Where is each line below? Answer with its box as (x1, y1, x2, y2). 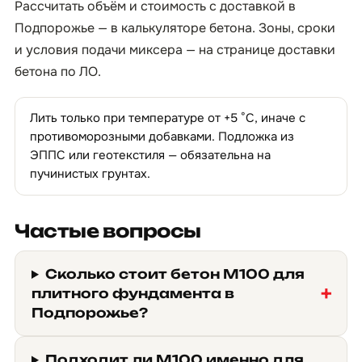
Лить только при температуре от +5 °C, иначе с (30, 110, 305, 126)
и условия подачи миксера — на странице (15, 41, 278, 58)
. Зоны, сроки (252, 19, 335, 36)
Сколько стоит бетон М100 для (44, 266, 305, 282)
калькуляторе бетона (121, 19, 252, 36)
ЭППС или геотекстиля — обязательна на (30, 147, 271, 163)
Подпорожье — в (15, 19, 121, 36)
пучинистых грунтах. (30, 166, 150, 182)
